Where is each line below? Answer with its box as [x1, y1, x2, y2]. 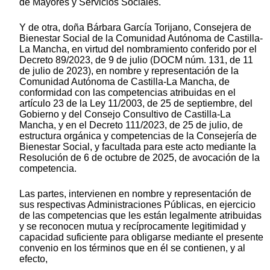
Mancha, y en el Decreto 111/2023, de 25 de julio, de [19, 120, 243, 131]
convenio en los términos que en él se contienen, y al [19, 243, 245, 254]
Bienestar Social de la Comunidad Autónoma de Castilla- [19, 33, 263, 44]
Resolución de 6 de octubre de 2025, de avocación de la [19, 152, 260, 163]
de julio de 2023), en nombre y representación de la [19, 66, 239, 77]
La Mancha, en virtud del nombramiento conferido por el [19, 44, 257, 55]
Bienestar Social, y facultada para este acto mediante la [19, 142, 256, 152]
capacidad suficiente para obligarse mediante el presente [19, 232, 263, 243]
